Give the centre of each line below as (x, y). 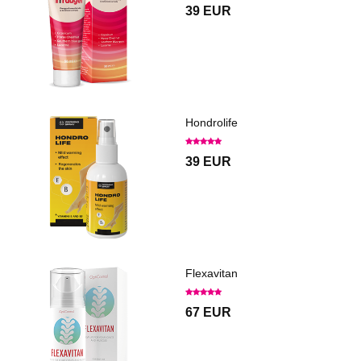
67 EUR (208, 312)
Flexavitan (212, 273)
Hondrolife (212, 122)
